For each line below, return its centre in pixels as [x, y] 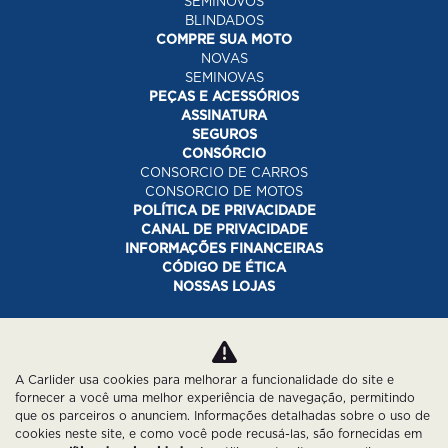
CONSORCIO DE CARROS [224, 173]
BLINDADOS [224, 21]
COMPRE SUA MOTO [224, 40]
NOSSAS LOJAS [224, 287]
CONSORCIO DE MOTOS [224, 192]
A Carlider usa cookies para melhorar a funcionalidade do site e [204, 379]
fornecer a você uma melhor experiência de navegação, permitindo [215, 397]
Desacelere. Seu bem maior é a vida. [241, 345]
